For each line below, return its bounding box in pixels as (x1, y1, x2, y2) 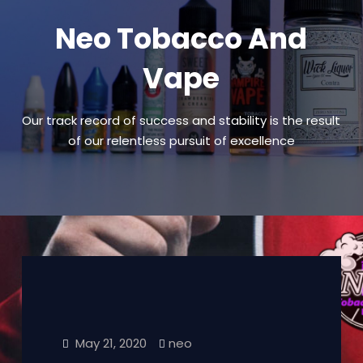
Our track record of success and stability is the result (22, 112, 341, 129)
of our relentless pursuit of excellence (67, 132, 295, 149)
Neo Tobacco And (55, 19, 308, 58)
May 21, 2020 (75, 335, 147, 352)
